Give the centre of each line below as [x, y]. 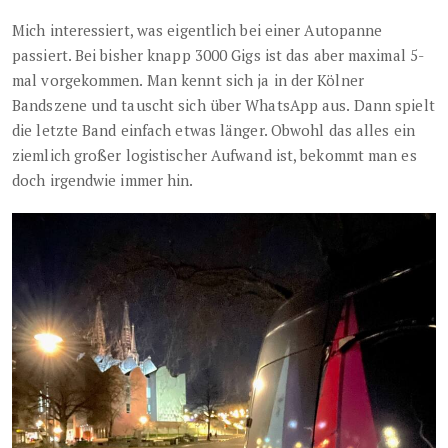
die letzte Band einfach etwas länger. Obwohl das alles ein [213, 129]
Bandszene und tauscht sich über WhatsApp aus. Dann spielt [223, 104]
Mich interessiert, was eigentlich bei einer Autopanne [197, 29]
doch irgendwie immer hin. [103, 179]
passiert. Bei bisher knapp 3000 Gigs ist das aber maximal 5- [218, 54]
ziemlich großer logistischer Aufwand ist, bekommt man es [214, 154]
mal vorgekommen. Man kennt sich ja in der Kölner [188, 79]
